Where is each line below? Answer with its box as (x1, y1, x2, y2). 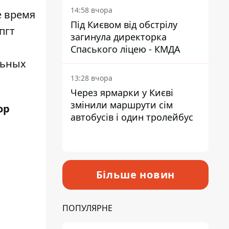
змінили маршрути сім (71, 99, 173, 111)
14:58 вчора (71, 5, 112, 15)
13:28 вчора (71, 73, 112, 83)
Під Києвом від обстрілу (71, 18, 177, 31)
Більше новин (96, 168, 175, 181)
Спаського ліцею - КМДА (71, 43, 180, 55)
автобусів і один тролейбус (71, 111, 193, 123)
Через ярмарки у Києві (71, 86, 173, 99)
